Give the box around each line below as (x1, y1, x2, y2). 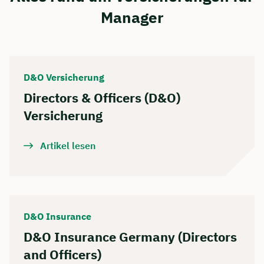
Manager (100, 6, 164, 27)
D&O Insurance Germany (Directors (24, 227, 237, 245)
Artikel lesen (40, 139, 95, 151)
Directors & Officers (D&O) (24, 88, 180, 106)
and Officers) (24, 245, 101, 263)
